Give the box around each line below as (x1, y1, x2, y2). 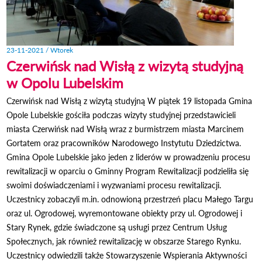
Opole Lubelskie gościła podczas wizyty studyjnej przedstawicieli (6, 109, 236, 120)
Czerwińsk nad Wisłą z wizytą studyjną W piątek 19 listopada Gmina (6, 95, 253, 106)
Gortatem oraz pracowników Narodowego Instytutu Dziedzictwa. (6, 137, 242, 148)
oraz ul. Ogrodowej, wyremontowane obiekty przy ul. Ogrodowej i (6, 208, 243, 218)
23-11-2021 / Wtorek (6, 45, 74, 54)
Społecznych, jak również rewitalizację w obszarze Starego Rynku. (6, 236, 242, 246)
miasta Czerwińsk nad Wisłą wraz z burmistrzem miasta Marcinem (6, 123, 244, 134)
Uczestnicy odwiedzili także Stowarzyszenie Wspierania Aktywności (6, 250, 247, 260)
